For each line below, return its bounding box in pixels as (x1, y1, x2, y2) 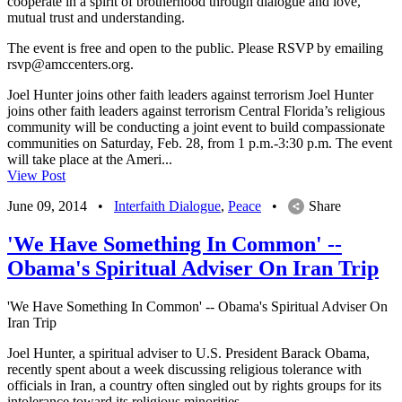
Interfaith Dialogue (114, 197, 221, 214)
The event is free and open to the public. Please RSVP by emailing (7, 39, 383, 56)
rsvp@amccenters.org (7, 56, 130, 72)
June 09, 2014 (7, 197, 87, 214)
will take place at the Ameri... (7, 151, 172, 167)
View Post (7, 167, 66, 183)
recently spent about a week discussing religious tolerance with (7, 361, 362, 377)
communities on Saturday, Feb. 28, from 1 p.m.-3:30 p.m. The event (7, 135, 392, 151)
